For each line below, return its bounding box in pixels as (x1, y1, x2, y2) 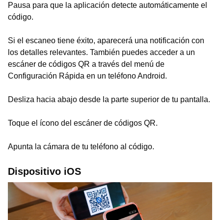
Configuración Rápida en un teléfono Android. (8, 72, 167, 80)
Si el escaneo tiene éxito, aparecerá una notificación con (8, 36, 204, 45)
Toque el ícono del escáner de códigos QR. (8, 119, 158, 127)
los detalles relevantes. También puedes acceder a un (8, 48, 195, 56)
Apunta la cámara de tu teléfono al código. (8, 142, 154, 151)
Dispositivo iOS (8, 166, 81, 177)
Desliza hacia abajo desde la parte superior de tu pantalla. (8, 95, 210, 104)
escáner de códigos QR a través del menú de (8, 60, 165, 68)
